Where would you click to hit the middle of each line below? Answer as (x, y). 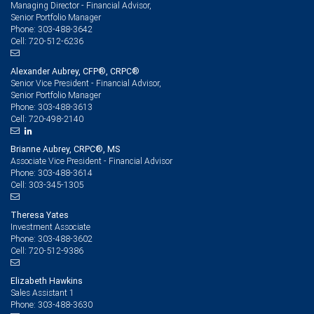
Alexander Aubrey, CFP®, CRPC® (75, 71)
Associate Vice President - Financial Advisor (91, 161)
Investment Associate (50, 226)
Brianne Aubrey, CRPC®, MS (65, 149)
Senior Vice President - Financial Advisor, (86, 83)
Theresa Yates (40, 214)
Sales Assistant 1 (42, 292)
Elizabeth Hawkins (47, 280)
